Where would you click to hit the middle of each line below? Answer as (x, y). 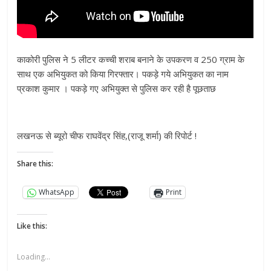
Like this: (32, 226)
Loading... (34, 256)
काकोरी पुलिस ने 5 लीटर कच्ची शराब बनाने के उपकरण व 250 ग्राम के (131, 59)
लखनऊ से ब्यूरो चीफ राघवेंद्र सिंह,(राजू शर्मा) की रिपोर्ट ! (107, 135)
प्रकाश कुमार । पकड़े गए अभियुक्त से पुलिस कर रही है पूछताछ (117, 88)
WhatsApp (57, 192)
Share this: (35, 163)
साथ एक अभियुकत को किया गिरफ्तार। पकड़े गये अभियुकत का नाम (123, 73)
